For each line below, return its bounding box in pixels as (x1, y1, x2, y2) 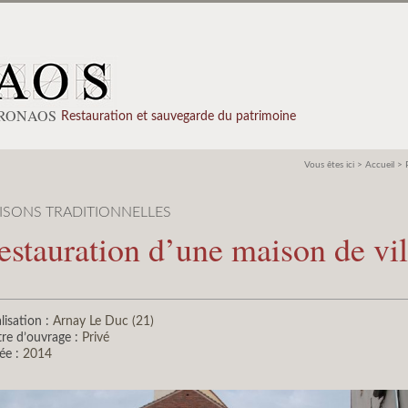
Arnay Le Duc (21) (49, 314, 154, 328)
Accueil (365, 160, 394, 169)
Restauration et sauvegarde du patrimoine (61, 109, 296, 123)
